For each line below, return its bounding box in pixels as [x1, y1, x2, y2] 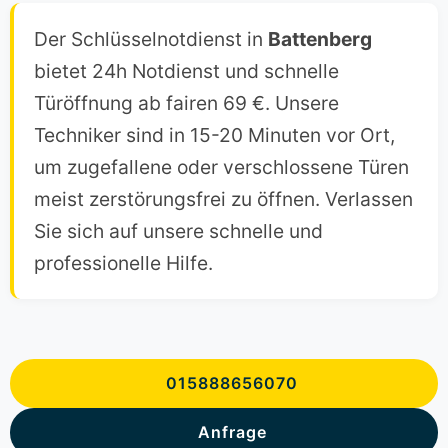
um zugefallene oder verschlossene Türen [34, 155, 409, 180]
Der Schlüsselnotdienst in [34, 27, 268, 52]
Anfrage [197, 422, 267, 443]
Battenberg [268, 27, 372, 52]
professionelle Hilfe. [34, 251, 213, 276]
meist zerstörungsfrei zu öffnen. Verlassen [34, 187, 413, 212]
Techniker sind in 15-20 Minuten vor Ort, [34, 123, 395, 148]
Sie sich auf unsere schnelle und [34, 219, 323, 244]
